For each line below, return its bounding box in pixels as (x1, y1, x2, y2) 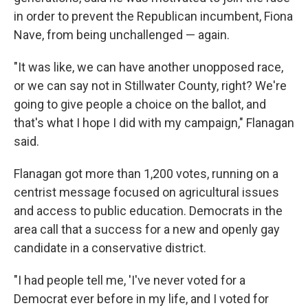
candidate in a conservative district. (14, 241, 206, 255)
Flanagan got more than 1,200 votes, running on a (14, 166, 278, 181)
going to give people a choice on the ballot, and (14, 97, 266, 111)
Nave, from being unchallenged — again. (14, 27, 230, 42)
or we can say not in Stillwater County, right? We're (14, 78, 287, 93)
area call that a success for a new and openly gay (14, 222, 280, 236)
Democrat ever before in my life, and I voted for (14, 291, 269, 306)
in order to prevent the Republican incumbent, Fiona (14, 9, 293, 23)
